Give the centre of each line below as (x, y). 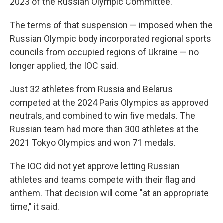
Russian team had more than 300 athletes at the (104, 129)
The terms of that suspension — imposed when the (111, 25)
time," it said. (35, 206)
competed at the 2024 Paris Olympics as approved (109, 102)
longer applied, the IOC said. (64, 65)
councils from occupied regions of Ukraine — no (104, 52)
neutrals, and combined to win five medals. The (103, 116)
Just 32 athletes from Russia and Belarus (91, 89)
